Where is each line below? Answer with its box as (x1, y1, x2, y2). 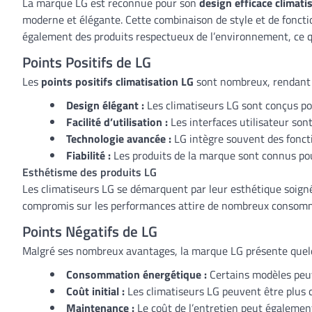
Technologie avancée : (66, 130, 171, 147)
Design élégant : (66, 97, 144, 114)
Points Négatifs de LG (22, 220, 157, 242)
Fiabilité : (66, 147, 111, 164)
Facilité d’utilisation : (66, 114, 168, 130)
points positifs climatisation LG (41, 73, 194, 90)
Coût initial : (66, 283, 125, 299)
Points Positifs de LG (22, 51, 151, 73)
